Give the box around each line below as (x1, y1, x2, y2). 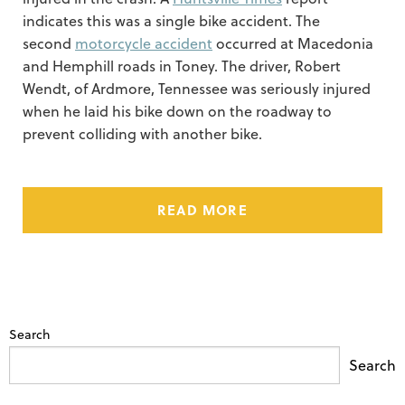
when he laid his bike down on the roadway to (23, 101, 332, 121)
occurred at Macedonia (212, 33, 373, 53)
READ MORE (157, 200, 248, 220)
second (23, 33, 75, 53)
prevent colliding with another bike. (23, 124, 262, 144)
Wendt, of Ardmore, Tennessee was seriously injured (23, 79, 371, 99)
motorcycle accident (75, 33, 212, 53)
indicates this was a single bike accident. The (23, 11, 320, 31)
